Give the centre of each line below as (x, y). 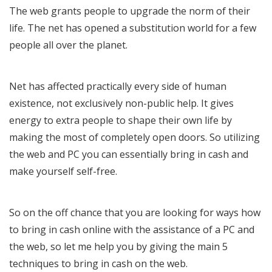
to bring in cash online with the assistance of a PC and (132, 230)
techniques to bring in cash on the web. (98, 264)
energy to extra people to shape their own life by (121, 121)
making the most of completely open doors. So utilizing (134, 138)
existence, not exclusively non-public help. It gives (121, 104)
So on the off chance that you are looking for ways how (135, 213)
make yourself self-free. (63, 172)
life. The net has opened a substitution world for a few (133, 28)
